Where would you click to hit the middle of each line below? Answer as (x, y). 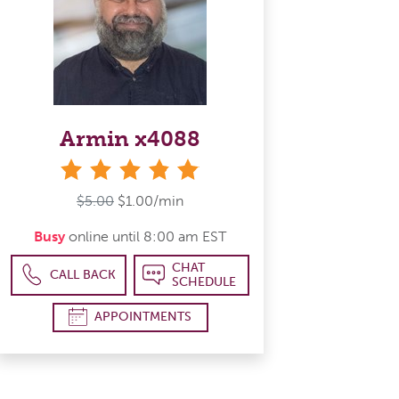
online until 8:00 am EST (146, 236)
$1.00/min (151, 200)
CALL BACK (83, 274)
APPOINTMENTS (143, 317)
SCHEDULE (204, 281)
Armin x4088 (130, 138)
